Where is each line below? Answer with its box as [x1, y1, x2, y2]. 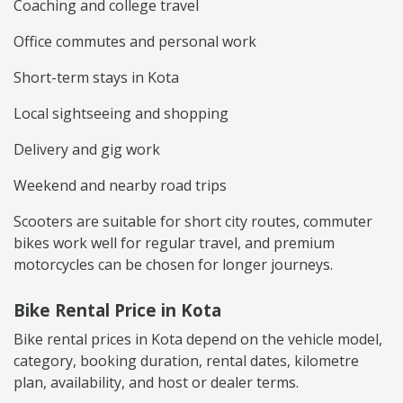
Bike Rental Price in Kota [13, 298, 221, 321]
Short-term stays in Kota [13, 67, 179, 87]
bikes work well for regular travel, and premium [13, 232, 335, 253]
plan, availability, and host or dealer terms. [13, 372, 299, 392]
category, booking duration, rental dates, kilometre [13, 350, 359, 371]
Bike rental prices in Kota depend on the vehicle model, [13, 328, 382, 349]
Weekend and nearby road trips [13, 175, 227, 195]
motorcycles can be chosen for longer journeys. [13, 254, 333, 274]
